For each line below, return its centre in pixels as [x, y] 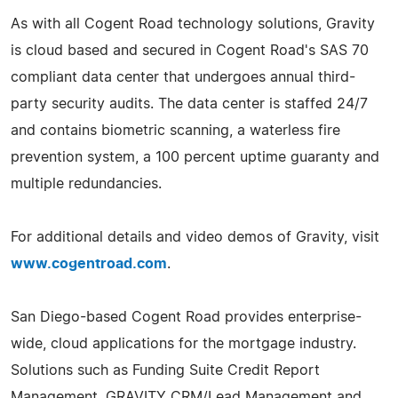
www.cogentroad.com [89, 263]
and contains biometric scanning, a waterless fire [175, 130]
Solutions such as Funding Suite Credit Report [165, 370]
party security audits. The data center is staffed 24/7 [189, 103]
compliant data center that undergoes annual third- [183, 77]
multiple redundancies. [86, 183]
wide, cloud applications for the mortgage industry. [183, 343]
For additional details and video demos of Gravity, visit [195, 237]
